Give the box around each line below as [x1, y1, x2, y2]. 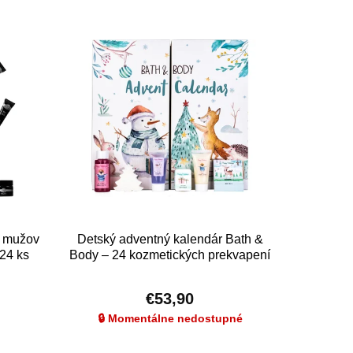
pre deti [149, 264, 191, 278]
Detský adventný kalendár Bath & [76, 232, 263, 247]
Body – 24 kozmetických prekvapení [69, 248, 271, 262]
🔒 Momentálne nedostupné [97, 312, 243, 325]
